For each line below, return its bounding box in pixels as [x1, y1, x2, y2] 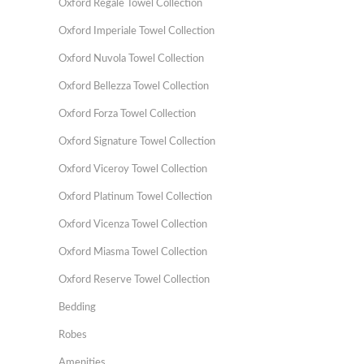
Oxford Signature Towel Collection [58, 136, 215, 147]
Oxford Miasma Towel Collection [58, 247, 207, 258]
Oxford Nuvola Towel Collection [58, 54, 204, 64]
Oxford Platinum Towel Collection [58, 192, 212, 202]
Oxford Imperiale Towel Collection [58, 26, 214, 37]
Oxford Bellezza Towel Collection [58, 81, 209, 92]
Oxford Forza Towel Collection [58, 109, 196, 119]
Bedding [58, 302, 96, 313]
